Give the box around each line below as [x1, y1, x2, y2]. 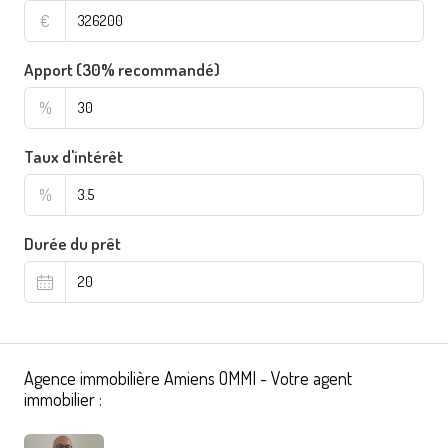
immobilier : [24, 387, 102, 410]
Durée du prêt [24, 232, 121, 254]
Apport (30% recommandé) [24, 58, 220, 80]
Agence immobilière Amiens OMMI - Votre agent [24, 366, 352, 389]
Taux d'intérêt [24, 145, 123, 167]
